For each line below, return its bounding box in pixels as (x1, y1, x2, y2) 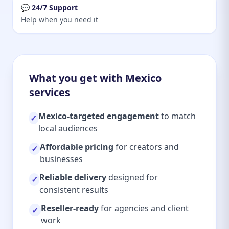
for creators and (113, 141, 179, 152)
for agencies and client (98, 202, 189, 214)
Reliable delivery (39, 172, 107, 183)
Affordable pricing (39, 141, 113, 152)
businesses (39, 153, 83, 165)
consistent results (39, 184, 109, 195)
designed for (106, 172, 158, 183)
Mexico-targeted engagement (38, 110, 159, 122)
